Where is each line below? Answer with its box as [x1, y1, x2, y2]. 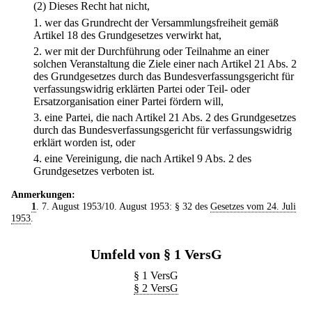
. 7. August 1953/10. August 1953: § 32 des [36, 201, 210, 212]
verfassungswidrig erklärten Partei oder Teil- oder [33, 82, 250, 95]
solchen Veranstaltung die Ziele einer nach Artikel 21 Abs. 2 [33, 57, 297, 70]
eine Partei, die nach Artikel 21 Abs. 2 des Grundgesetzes [45, 111, 296, 124]
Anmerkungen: [11, 189, 75, 201]
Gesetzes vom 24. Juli [210, 201, 296, 212]
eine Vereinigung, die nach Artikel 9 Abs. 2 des [45, 153, 251, 165]
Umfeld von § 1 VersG [90, 247, 222, 263]
